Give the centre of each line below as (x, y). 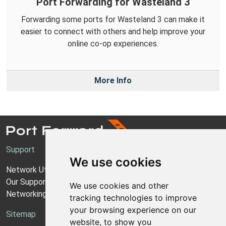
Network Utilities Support (51, 170)
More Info (113, 81)
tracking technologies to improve (133, 198)
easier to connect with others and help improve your (113, 32)
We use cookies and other (119, 186)
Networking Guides (39, 194)
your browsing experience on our (133, 210)
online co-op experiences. (113, 44)
